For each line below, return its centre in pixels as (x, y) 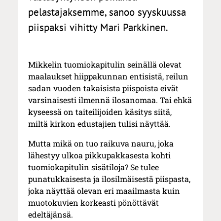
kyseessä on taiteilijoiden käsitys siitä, (100, 112)
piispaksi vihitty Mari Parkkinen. (98, 27)
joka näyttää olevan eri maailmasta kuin (104, 191)
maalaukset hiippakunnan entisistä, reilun (109, 76)
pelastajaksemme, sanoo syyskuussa (107, 12)
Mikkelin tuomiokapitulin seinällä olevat (105, 65)
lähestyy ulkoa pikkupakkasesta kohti (100, 155)
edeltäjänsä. (51, 215)
